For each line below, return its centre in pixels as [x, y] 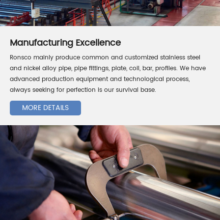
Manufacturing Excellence [65, 43]
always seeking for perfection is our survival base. [83, 90]
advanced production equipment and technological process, [100, 80]
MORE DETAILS [45, 108]
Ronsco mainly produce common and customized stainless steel [105, 58]
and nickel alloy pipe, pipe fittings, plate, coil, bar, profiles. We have [108, 69]
